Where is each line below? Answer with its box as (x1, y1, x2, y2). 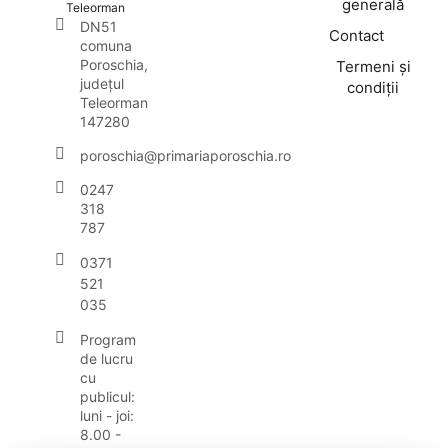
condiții (347, 78, 400, 98)
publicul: (80, 388, 135, 406)
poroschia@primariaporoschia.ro (80, 147, 291, 165)
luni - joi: (80, 407, 134, 425)
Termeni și (335, 57, 411, 77)
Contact (328, 26, 384, 46)
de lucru (80, 350, 133, 368)
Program (80, 331, 136, 349)
